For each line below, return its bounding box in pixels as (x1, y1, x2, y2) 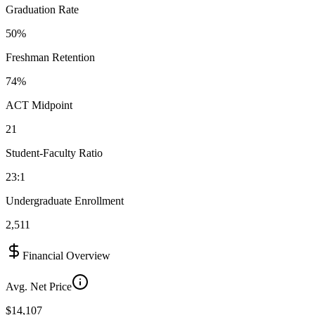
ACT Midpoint (6, 98, 72, 111)
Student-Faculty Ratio (6, 146, 103, 159)
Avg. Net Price (6, 280, 72, 292)
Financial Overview (22, 249, 110, 262)
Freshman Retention (6, 51, 95, 63)
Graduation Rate (6, 3, 79, 15)
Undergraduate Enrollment (6, 194, 124, 207)
